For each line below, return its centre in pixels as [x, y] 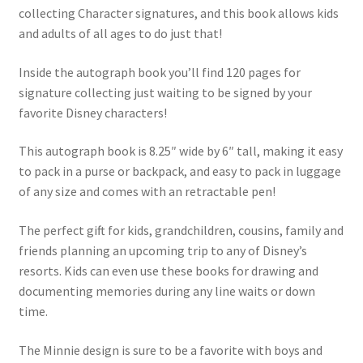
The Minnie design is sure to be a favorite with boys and [170, 350]
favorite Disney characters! [92, 112]
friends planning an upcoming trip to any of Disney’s [162, 251]
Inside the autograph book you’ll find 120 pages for [159, 72]
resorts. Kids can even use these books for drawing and [168, 271]
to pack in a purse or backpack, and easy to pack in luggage [179, 171]
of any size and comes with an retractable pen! [147, 192]
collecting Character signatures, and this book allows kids [178, 13]
